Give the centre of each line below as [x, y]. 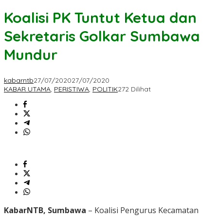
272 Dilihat [134, 89]
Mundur [31, 55]
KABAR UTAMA [27, 89]
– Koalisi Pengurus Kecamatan [142, 210]
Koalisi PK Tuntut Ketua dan [100, 18]
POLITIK [105, 89]
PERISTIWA [72, 89]
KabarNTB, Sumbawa [45, 210]
